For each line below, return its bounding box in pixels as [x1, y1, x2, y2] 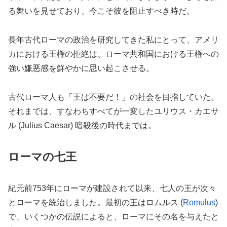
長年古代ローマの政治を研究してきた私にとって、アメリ [8, 35, 219, 44]
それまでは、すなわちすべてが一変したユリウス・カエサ [8, 106, 219, 116]
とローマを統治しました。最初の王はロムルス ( [8, 198, 183, 207]
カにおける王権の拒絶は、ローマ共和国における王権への [8, 49, 219, 58]
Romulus [183, 198, 215, 207]
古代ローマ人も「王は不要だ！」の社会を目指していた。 [8, 92, 219, 101]
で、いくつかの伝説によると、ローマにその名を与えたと [8, 212, 219, 221]
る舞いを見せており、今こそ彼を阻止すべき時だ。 [8, 7, 195, 16]
